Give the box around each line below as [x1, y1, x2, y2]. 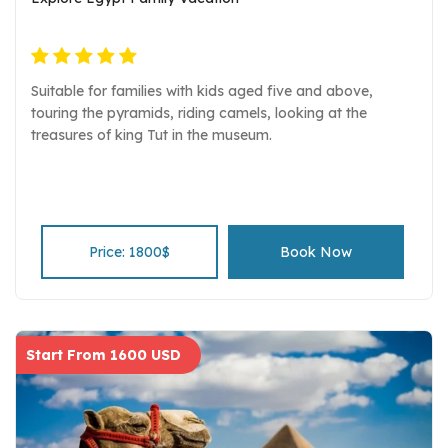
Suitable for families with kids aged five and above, [31, 82, 373, 101]
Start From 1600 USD [26, 346, 181, 365]
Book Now [280, 243, 353, 262]
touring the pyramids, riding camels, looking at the [31, 104, 367, 123]
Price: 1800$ [88, 243, 170, 262]
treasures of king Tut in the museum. [31, 126, 272, 145]
